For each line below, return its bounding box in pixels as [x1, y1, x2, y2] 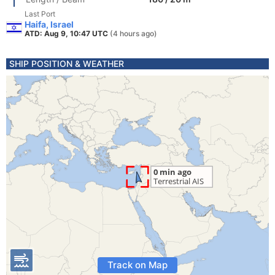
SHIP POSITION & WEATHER [9, 58, 124, 69]
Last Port [25, 9, 55, 18]
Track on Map [107, 259, 168, 271]
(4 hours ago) [110, 29, 157, 38]
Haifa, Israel [25, 19, 74, 29]
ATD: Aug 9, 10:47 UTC [25, 29, 110, 38]
